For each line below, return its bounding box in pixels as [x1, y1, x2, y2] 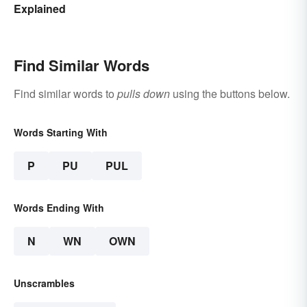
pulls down [117, 85, 170, 101]
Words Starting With [14, 125, 108, 139]
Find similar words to [14, 85, 117, 101]
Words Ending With [14, 200, 104, 214]
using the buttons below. [170, 85, 290, 101]
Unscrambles [14, 275, 75, 290]
